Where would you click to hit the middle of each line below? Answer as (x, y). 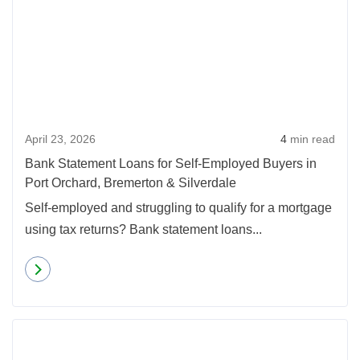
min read (311, 139)
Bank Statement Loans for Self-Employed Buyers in (171, 164)
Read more (87, 269)
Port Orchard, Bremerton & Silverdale (131, 183)
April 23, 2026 (60, 139)
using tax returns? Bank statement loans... (143, 229)
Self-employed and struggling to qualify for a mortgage (178, 208)
